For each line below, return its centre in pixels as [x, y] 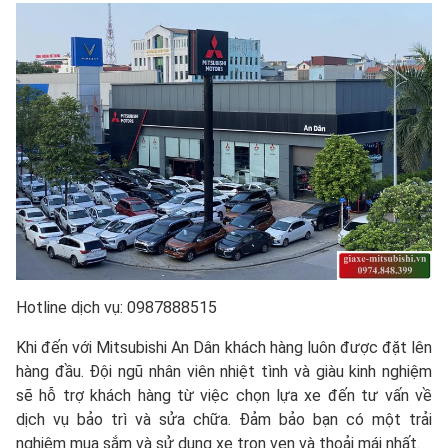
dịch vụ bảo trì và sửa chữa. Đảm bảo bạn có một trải [224, 420]
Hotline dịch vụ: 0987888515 [116, 308]
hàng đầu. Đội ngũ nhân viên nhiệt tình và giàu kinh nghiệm [224, 372]
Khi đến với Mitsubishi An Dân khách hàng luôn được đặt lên [224, 348]
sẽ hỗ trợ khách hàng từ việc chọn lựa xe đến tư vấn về [224, 396]
